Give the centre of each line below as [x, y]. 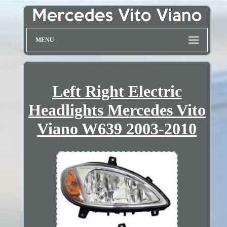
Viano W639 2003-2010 [117, 128]
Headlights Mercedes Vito [117, 110]
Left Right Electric [117, 91]
